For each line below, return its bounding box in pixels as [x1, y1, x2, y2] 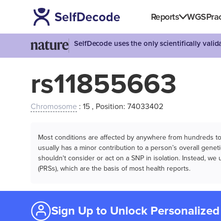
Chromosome [31, 102, 77, 111]
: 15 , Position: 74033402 [77, 102, 163, 111]
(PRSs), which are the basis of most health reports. [38, 164, 190, 173]
